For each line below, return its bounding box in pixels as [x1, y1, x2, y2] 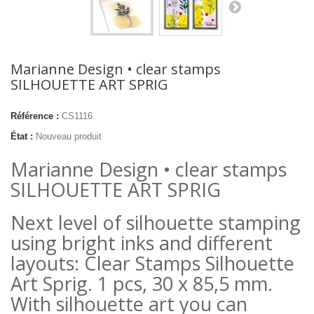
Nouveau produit [36, 131, 102, 142]
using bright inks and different [11, 230, 273, 256]
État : [11, 131, 33, 142]
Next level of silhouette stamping [11, 210, 301, 235]
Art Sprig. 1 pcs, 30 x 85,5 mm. [11, 271, 273, 296]
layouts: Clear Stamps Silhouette [11, 250, 294, 276]
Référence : [11, 111, 59, 121]
